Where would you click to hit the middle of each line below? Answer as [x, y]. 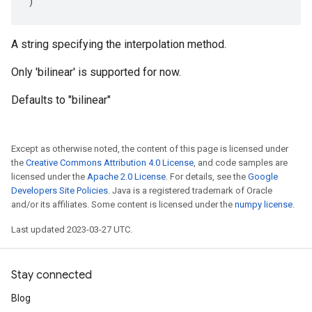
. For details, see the [207, 177]
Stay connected [52, 275]
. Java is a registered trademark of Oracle [190, 190]
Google [263, 177]
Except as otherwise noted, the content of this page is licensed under [150, 149]
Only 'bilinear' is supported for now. [96, 72]
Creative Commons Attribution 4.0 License [110, 163]
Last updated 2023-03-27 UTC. [72, 229]
